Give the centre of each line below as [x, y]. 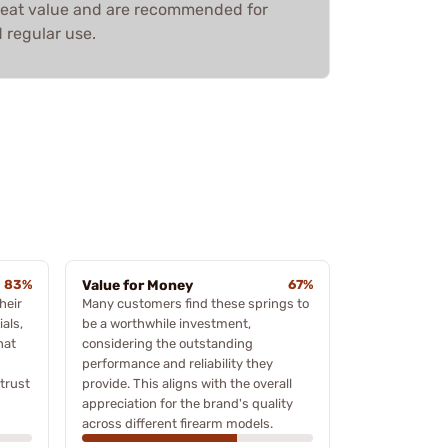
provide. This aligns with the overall [187, 383]
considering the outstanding [167, 343]
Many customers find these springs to [195, 303]
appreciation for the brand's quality [187, 403]
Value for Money [137, 285]
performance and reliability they [177, 363]
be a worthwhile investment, [166, 323]
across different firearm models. [177, 423]
